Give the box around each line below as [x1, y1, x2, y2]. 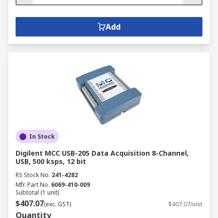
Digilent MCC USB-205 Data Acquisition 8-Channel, [16, 148, 189, 158]
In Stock [29, 132, 55, 141]
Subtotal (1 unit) [16, 188, 59, 197]
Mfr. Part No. [16, 181, 50, 189]
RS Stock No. [16, 171, 50, 179]
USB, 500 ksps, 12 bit [16, 157, 86, 166]
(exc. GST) [44, 200, 71, 208]
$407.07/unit [168, 200, 202, 208]
